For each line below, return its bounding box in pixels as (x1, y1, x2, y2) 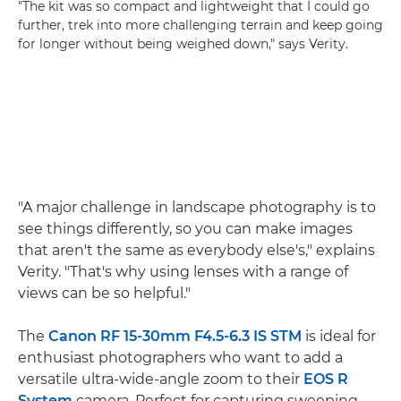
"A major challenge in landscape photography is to (18, 199, 376, 217)
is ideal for (302, 328, 376, 346)
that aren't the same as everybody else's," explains (18, 242, 375, 260)
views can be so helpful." (18, 285, 191, 303)
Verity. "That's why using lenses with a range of (18, 263, 348, 281)
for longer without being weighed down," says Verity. (18, 36, 348, 53)
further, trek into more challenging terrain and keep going (18, 17, 383, 34)
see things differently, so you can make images (18, 220, 353, 238)
